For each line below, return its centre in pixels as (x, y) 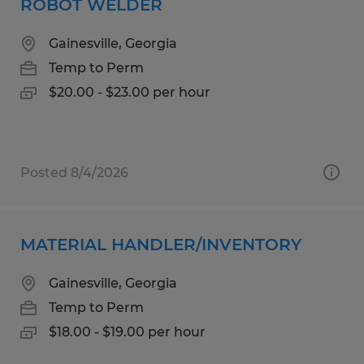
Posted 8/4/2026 (74, 172)
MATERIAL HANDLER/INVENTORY (161, 244)
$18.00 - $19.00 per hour (127, 331)
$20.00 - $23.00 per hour (130, 92)
